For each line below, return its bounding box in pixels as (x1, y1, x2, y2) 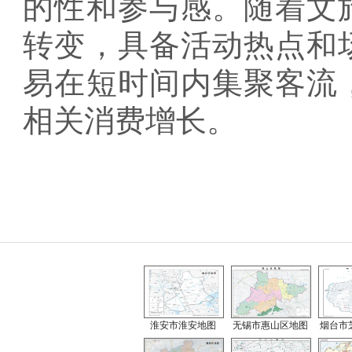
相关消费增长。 (23, 104, 238, 137)
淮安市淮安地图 (150, 320, 216, 331)
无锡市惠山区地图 (233, 320, 308, 331)
